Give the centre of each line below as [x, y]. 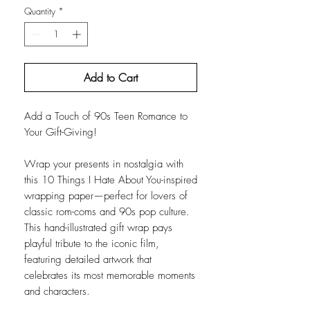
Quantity [40, 11]
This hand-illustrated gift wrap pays [98, 228]
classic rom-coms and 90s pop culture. [107, 212]
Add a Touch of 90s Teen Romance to [106, 117]
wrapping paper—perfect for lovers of [106, 196]
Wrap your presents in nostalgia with [104, 164]
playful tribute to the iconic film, [92, 244]
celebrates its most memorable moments [110, 276]
